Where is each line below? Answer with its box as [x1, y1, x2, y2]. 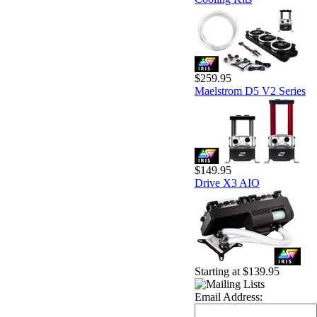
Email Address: [195, 291, 263, 303]
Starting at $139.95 [195, 265, 279, 277]
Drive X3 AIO [195, 177, 260, 189]
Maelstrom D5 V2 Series [195, 85, 306, 97]
